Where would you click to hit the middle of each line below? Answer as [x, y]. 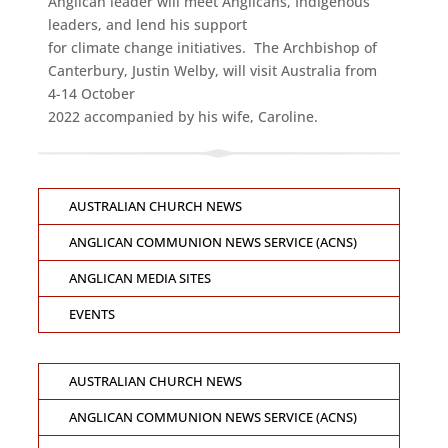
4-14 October [91, 93]
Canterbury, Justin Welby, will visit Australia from [212, 70]
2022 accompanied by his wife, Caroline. [182, 116]
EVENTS [91, 314]
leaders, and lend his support [147, 24]
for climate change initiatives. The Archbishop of [212, 47]
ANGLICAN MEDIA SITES [139, 278]
